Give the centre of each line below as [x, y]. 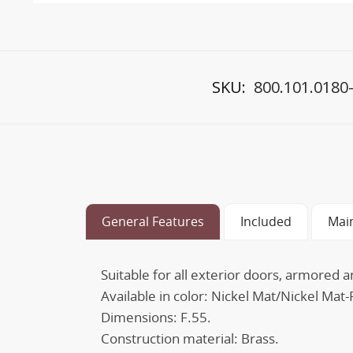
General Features [153, 221]
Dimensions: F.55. [156, 317]
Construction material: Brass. [190, 338]
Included [266, 221]
